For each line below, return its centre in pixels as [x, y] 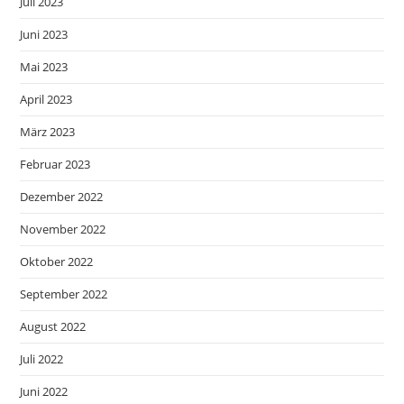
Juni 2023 [44, 34]
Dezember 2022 [62, 196]
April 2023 [46, 99]
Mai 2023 [44, 66]
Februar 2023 [55, 164]
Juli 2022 [42, 358]
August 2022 [53, 326]
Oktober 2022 [57, 261]
